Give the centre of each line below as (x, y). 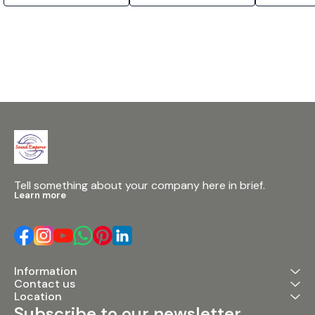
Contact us (45, 284)
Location (38, 297)
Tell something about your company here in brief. (140, 186)
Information (46, 271)
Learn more (40, 195)
